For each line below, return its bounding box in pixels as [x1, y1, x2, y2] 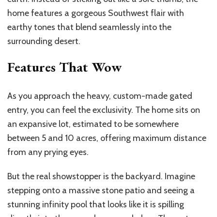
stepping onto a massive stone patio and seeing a [7, 185, 195, 196]
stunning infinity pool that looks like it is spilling [7, 199, 184, 210]
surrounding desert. [7, 36, 80, 47]
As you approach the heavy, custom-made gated [7, 91, 192, 102]
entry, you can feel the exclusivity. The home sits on [7, 105, 200, 116]
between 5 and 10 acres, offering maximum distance [7, 133, 206, 144]
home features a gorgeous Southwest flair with [7, 8, 184, 19]
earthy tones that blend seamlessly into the [7, 22, 171, 33]
